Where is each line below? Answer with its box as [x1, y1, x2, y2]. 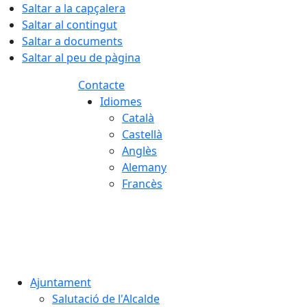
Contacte [78, 77, 125, 93]
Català [122, 110, 154, 125]
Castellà [122, 127, 162, 142]
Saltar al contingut [22, 17, 117, 32]
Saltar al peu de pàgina [22, 50, 140, 65]
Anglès [122, 143, 157, 158]
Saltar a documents [22, 34, 123, 49]
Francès [122, 176, 162, 191]
